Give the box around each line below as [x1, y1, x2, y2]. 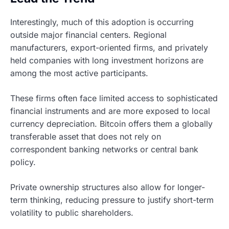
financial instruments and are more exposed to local [10, 105, 210, 116]
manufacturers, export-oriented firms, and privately [10, 42, 208, 53]
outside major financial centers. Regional [10, 29, 167, 40]
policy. [10, 156, 36, 167]
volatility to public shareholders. [10, 207, 133, 218]
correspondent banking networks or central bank [10, 144, 198, 154]
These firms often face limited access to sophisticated [10, 93, 218, 103]
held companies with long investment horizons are [10, 55, 203, 65]
